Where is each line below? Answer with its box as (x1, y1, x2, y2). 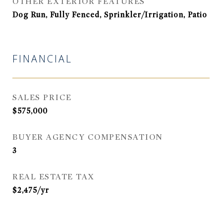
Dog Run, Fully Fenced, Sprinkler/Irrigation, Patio (12, 10, 207, 19)
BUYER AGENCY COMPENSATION (12, 132, 163, 142)
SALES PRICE (12, 93, 72, 103)
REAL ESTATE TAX (12, 172, 95, 182)
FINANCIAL (12, 52, 72, 69)
